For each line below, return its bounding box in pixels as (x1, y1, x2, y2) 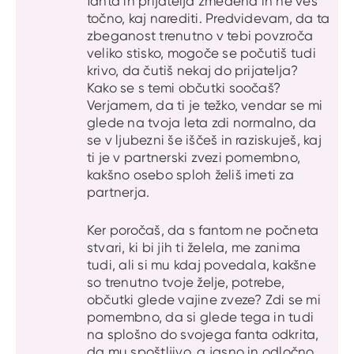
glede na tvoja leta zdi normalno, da (87, 115, 317, 131)
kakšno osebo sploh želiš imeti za (87, 167, 294, 183)
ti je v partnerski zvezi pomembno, (87, 149, 301, 166)
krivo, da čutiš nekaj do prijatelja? (87, 62, 299, 79)
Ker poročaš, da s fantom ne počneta (87, 221, 319, 238)
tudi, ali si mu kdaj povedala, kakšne (87, 256, 316, 273)
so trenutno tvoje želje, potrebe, (87, 273, 284, 290)
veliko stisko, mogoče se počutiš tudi (87, 45, 316, 62)
